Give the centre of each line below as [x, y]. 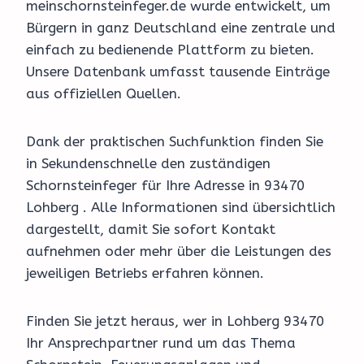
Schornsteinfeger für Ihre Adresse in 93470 [165, 186]
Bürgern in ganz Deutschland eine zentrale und [181, 28]
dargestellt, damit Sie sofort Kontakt [151, 230]
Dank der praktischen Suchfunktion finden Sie [175, 142]
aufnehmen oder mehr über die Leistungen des [179, 251]
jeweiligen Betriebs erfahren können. [145, 273]
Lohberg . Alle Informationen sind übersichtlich [181, 208]
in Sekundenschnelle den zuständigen [148, 164]
